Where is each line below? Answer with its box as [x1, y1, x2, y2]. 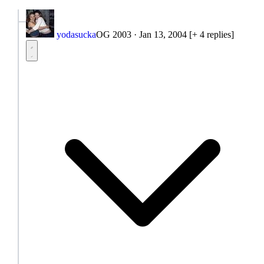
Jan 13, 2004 [139, 29, 187, 39]
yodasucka [57, 29, 96, 39]
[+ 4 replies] [189, 29, 234, 39]
